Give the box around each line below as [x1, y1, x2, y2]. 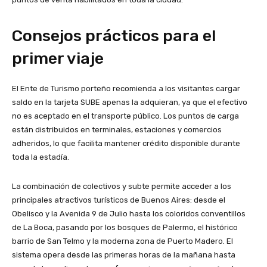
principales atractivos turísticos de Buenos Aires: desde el [12, 195, 225, 205]
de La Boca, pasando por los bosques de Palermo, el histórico [12, 223, 238, 232]
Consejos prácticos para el [12, 26, 216, 46]
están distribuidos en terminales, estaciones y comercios [12, 125, 222, 135]
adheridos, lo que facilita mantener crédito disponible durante [12, 139, 240, 148]
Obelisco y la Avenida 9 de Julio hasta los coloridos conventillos [12, 209, 246, 219]
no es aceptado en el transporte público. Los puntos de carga [12, 111, 239, 121]
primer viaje [12, 49, 104, 69]
